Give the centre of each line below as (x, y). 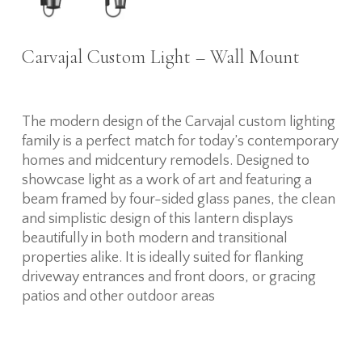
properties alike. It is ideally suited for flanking (162, 258)
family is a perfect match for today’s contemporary (180, 142)
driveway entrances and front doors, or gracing (168, 278)
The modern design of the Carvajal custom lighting (178, 122)
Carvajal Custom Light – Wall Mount (160, 57)
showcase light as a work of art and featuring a (166, 181)
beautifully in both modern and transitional (154, 239)
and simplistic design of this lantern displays (157, 219)
